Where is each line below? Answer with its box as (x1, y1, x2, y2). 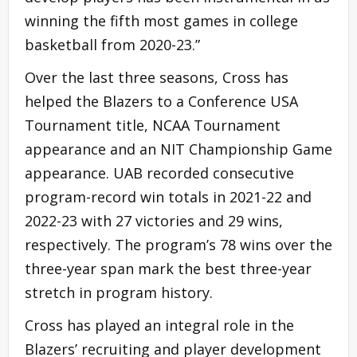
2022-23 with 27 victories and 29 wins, (25, 210, 283, 230)
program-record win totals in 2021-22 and (25, 186, 312, 206)
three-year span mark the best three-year (25, 258, 312, 278)
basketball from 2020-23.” (25, 34, 208, 54)
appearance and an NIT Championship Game (25, 139, 332, 159)
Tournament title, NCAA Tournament (25, 115, 280, 135)
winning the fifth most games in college (25, 10, 298, 30)
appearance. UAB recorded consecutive (25, 163, 294, 182)
